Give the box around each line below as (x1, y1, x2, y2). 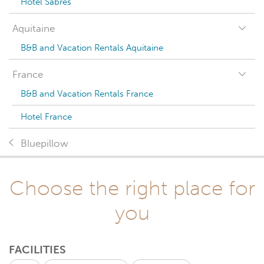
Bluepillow (21, 137, 68, 150)
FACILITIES (9, 243, 66, 256)
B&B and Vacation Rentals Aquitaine (21, 42, 163, 53)
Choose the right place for (9, 176, 255, 200)
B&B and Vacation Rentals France (21, 88, 153, 99)
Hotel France (21, 111, 72, 122)
